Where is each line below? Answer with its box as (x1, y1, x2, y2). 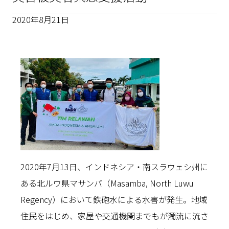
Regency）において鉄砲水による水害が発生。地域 (20, 193, 208, 205)
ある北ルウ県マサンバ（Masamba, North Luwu (20, 177, 194, 189)
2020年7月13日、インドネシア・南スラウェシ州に (20, 161, 208, 173)
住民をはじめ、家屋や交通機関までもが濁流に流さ (20, 210, 209, 222)
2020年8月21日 (12, 13, 69, 26)
